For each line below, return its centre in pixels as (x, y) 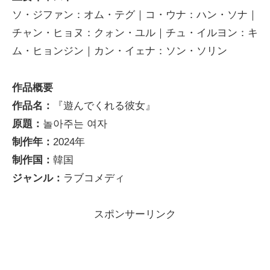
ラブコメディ (94, 178)
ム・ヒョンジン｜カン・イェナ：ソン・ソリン (120, 51)
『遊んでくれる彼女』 (104, 105)
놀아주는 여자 (75, 124)
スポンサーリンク (135, 215)
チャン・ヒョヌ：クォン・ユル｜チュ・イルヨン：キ (135, 33)
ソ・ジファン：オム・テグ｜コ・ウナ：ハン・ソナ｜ (135, 15)
